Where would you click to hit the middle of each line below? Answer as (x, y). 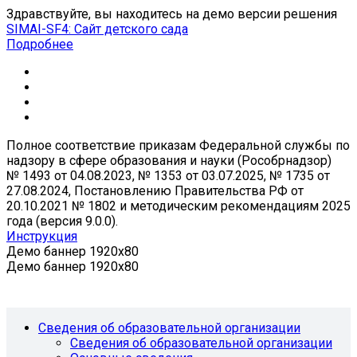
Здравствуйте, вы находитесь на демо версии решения (172, 14)
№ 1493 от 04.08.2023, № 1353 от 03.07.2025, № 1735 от (168, 176)
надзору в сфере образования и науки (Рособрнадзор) (169, 161)
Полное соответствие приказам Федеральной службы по (178, 145)
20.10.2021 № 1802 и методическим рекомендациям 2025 (178, 206)
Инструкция (42, 236)
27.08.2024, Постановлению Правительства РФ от (155, 191)
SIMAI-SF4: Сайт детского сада (97, 29)
